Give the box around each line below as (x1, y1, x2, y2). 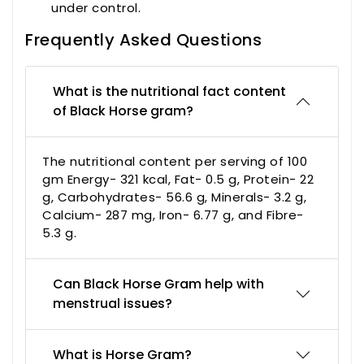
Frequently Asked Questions (25, 28, 262, 52)
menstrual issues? (53, 294, 172, 314)
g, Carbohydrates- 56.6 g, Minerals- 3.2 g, (42, 188, 306, 206)
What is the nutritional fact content (53, 82, 286, 102)
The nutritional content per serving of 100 (42, 153, 307, 171)
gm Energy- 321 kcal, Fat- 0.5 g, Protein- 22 (42, 171, 314, 188)
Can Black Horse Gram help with (53, 275, 264, 294)
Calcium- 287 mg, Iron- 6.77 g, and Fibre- (42, 206, 304, 224)
